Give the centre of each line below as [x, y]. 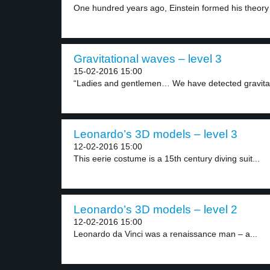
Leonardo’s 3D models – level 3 [155, 134]
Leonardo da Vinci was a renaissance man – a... [165, 234]
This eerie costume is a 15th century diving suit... [167, 159]
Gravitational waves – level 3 [148, 59]
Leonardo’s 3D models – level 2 [155, 209]
